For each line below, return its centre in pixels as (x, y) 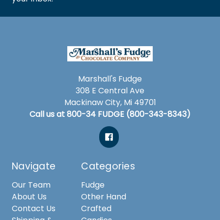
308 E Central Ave (110, 90)
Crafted (96, 208)
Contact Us (34, 208)
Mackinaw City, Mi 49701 (110, 102)
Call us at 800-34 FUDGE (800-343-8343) (110, 114)
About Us (29, 196)
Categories (108, 166)
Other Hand (104, 196)
